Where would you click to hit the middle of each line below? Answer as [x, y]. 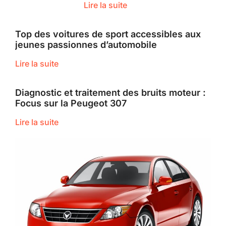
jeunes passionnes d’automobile [86, 44]
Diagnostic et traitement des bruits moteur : [110, 92]
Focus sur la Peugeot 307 [71, 103]
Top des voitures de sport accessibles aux [108, 34]
